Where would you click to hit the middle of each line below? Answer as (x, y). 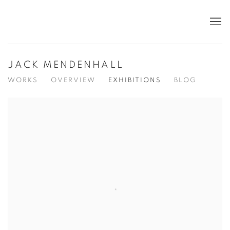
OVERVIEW (73, 81)
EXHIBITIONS (135, 81)
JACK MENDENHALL (66, 65)
